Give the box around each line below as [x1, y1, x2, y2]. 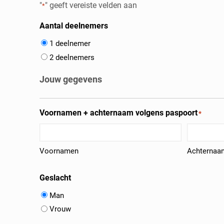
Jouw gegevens [39, 73, 102, 84]
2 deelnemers [49, 52, 95, 62]
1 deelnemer [49, 38, 91, 48]
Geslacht [39, 172, 71, 182]
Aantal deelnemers [39, 21, 108, 30]
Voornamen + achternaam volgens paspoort [39, 107, 198, 117]
